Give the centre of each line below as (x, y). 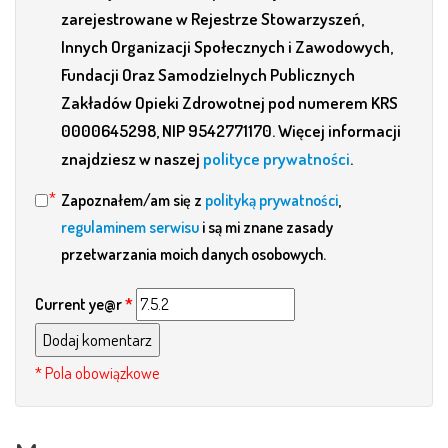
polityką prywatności (271, 200)
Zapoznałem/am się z (133, 200)
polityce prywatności (276, 159)
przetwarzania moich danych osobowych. (193, 254)
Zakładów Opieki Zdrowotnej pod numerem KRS (229, 103)
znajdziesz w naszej (132, 159)
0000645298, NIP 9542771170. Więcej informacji (231, 131)
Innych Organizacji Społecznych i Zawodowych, (227, 47)
